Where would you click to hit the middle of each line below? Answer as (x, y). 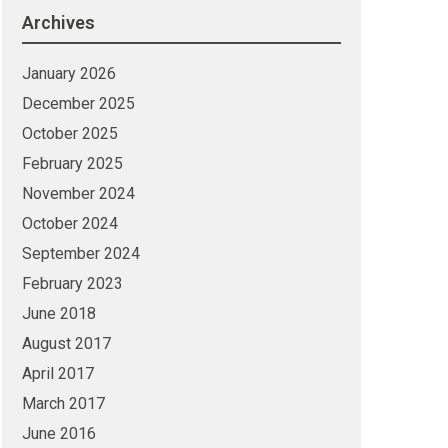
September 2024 (80, 253)
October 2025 (69, 133)
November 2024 (78, 193)
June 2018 (58, 313)
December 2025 (78, 103)
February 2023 (72, 283)
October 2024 (69, 223)
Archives (58, 22)
